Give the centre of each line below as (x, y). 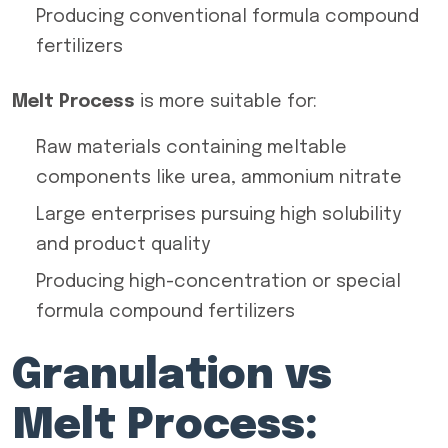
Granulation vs (172, 376)
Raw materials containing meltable (191, 148)
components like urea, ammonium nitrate (219, 178)
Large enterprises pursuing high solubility (218, 215)
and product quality (123, 245)
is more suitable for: (226, 102)
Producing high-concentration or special (218, 282)
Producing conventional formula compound (227, 17)
